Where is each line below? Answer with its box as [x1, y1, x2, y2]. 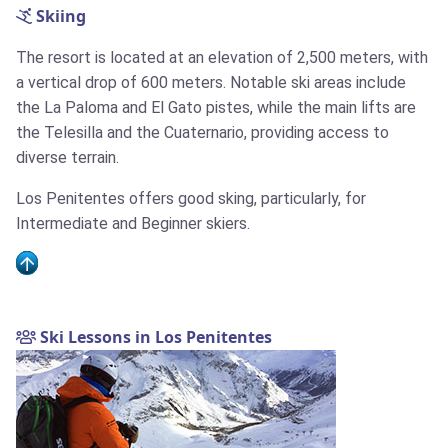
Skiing [32, 5, 86, 28]
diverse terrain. [16, 148, 119, 168]
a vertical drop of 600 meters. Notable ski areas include [16, 73, 406, 93]
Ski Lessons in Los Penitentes [36, 326, 272, 349]
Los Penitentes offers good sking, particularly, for [16, 189, 366, 209]
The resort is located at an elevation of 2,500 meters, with [16, 48, 428, 68]
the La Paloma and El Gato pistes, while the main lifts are [16, 98, 416, 118]
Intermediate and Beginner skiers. [16, 214, 250, 234]
